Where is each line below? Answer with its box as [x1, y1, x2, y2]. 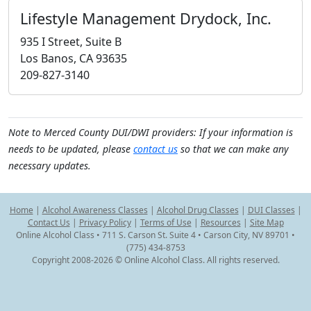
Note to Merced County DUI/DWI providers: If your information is [8, 126, 293, 139]
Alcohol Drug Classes [156, 204, 239, 216]
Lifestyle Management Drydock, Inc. [20, 8, 271, 28]
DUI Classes [247, 204, 295, 216]
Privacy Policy [78, 217, 131, 228]
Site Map [249, 217, 284, 228]
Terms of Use [140, 217, 192, 228]
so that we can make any [178, 142, 289, 155]
